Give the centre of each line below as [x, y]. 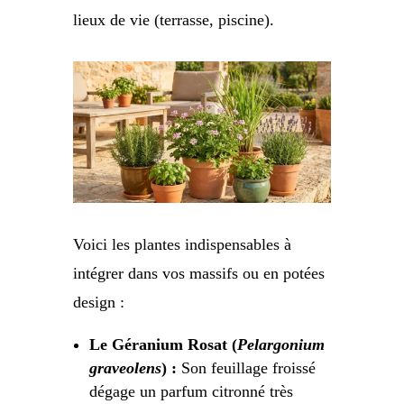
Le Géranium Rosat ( [163, 344]
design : [98, 302]
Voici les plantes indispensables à [182, 244]
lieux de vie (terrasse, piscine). [173, 20]
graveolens [125, 367]
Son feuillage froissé [246, 367]
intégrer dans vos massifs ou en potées [198, 273]
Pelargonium [280, 344]
